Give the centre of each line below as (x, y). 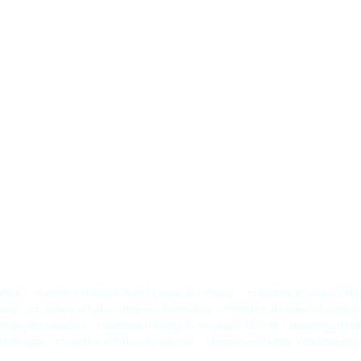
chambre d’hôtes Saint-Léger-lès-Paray (134, 293)
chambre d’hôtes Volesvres (124, 341)
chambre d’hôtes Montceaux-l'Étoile (188, 325)
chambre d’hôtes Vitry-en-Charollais (121, 309)
